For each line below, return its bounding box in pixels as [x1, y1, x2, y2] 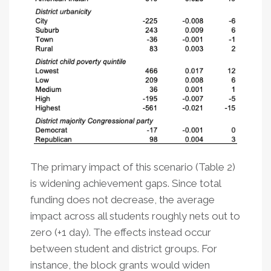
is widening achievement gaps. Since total [30, 177, 221, 190]
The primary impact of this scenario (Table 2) [30, 161, 235, 174]
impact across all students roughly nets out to [30, 210, 240, 223]
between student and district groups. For [30, 243, 217, 255]
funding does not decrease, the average [30, 194, 215, 206]
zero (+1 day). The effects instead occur [30, 226, 211, 239]
